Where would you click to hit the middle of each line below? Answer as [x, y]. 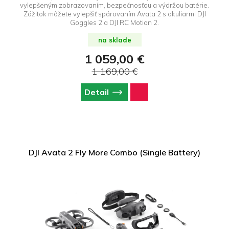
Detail [97, 92]
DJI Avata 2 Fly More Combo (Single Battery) [114, 152]
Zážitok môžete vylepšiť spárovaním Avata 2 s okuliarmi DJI [114, 14]
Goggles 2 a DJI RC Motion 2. [114, 22]
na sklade [114, 40]
